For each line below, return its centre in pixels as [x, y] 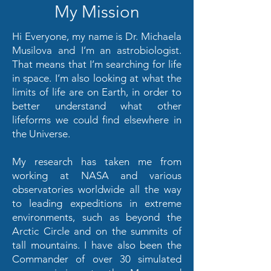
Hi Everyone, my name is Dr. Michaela [97, 36]
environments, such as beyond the [97, 217]
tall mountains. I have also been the [97, 245]
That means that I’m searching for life [97, 64]
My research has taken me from [97, 162]
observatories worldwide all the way [97, 189]
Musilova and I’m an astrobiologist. [97, 50]
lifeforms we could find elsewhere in [97, 120]
